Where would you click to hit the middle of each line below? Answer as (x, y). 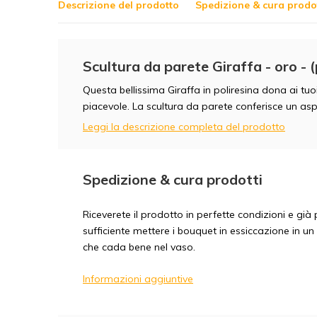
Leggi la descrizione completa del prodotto (184, 127)
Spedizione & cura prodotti (173, 179)
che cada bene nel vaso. (139, 247)
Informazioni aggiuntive (138, 279)
